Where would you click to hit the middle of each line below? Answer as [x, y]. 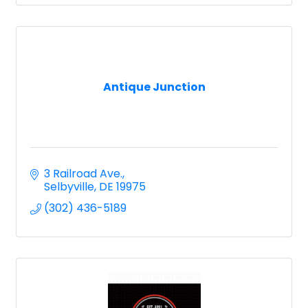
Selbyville [69, 187]
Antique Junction [154, 87]
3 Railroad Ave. [83, 174]
